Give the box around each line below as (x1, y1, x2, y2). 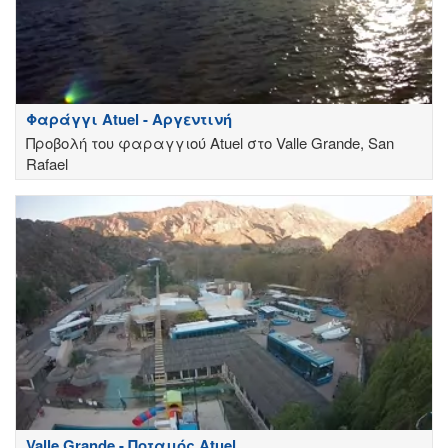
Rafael (26, 153, 68, 175)
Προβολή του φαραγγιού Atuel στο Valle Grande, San (26, 132, 394, 154)
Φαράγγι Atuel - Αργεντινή (26, 108, 232, 131)
